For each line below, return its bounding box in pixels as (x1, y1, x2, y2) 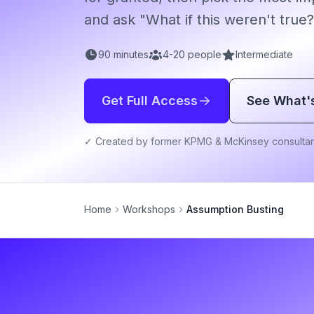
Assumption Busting (186, 203, 284, 215)
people (185, 48, 221, 60)
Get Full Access (102, 93, 198, 108)
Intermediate (235, 48, 293, 60)
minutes (111, 48, 149, 60)
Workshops (123, 203, 175, 215)
